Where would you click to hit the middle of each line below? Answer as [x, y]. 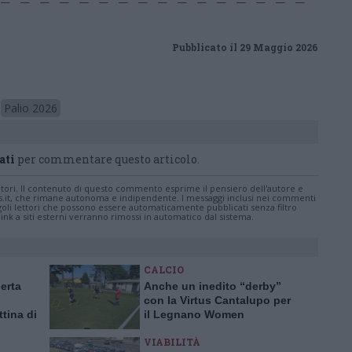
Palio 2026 [31, 108]
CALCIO [164, 269]
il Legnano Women [194, 314]
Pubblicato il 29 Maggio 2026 [245, 47]
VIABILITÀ [172, 342]
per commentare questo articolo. [107, 159]
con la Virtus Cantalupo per [217, 300]
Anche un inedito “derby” [213, 286]
